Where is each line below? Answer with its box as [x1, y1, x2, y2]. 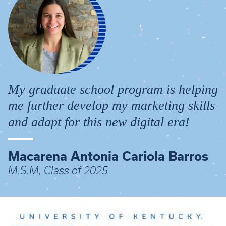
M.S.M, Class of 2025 [8, 164, 108, 176]
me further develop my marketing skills [8, 98, 215, 113]
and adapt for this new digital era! [8, 114, 190, 129]
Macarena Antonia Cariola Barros [8, 149, 208, 163]
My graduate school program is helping [8, 82, 218, 97]
